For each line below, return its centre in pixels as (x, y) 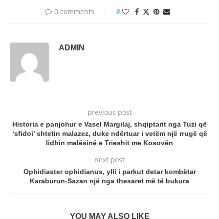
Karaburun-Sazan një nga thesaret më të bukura (109, 181)
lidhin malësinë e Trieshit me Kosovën (109, 142)
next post (109, 159)
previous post (109, 112)
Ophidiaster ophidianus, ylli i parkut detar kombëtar (109, 171)
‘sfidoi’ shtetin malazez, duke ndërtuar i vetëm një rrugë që (109, 133)
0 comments (74, 11)
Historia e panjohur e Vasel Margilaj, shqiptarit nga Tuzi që (109, 124)
